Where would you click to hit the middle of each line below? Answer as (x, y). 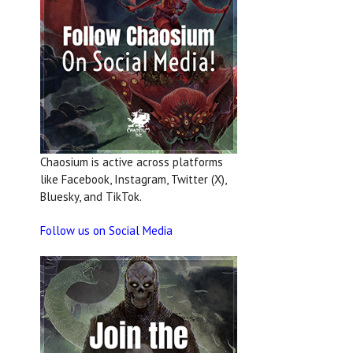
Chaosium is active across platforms (132, 162)
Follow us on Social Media (106, 230)
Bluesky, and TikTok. (91, 197)
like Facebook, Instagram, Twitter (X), (133, 179)
